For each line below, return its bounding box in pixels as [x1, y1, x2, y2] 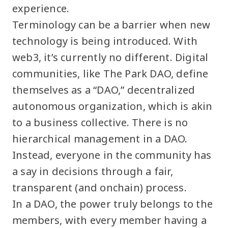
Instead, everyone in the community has [12, 148, 212, 162]
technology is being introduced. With [12, 34, 198, 48]
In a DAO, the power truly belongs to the [12, 196, 213, 211]
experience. [12, 1, 70, 15]
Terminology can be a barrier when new [12, 17, 211, 32]
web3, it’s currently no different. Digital [12, 50, 209, 64]
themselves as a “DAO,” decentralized [12, 82, 195, 97]
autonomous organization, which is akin [12, 99, 213, 113]
